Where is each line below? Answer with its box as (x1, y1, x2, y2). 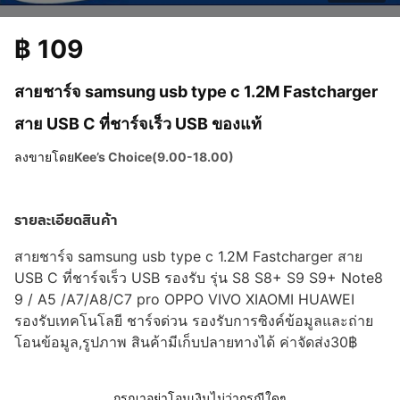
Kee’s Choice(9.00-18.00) (74, 149, 234, 164)
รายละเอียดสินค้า (14, 210, 118, 230)
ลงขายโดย (14, 149, 74, 164)
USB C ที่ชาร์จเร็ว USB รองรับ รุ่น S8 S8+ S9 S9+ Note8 (14, 269, 383, 287)
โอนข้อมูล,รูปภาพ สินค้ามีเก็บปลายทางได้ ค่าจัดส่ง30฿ (14, 333, 357, 351)
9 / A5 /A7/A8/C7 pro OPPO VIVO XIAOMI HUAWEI (14, 290, 354, 308)
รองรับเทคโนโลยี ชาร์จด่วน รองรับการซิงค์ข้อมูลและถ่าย (14, 312, 373, 329)
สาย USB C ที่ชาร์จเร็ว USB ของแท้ (14, 114, 262, 133)
